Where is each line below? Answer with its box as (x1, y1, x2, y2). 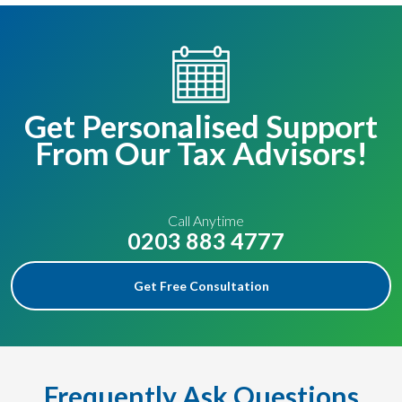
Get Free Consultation (133, 278, 269, 293)
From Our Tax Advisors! (34, 134, 368, 171)
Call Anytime (167, 212, 244, 229)
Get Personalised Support (24, 107, 378, 144)
